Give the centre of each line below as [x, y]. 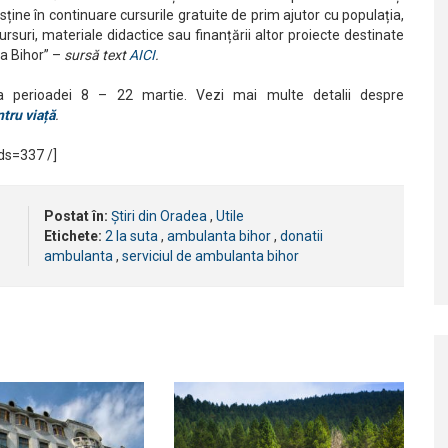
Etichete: [73, 236]
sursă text [96, 55]
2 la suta [131, 236]
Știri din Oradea [159, 216]
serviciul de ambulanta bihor [210, 256]
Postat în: [76, 216]
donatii [301, 236]
